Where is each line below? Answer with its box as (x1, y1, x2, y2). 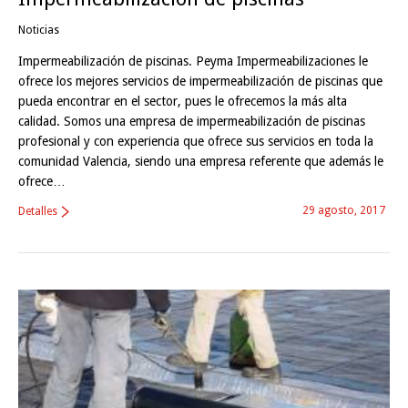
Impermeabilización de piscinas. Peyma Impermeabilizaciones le (18, 53, 368, 68)
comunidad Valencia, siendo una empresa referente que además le (18, 153, 383, 168)
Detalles (18, 204, 57, 218)
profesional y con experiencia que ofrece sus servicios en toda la (18, 133, 373, 148)
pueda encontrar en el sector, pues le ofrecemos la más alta (18, 93, 347, 108)
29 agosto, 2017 (302, 203, 385, 217)
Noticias (18, 23, 59, 36)
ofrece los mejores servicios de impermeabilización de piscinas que (18, 73, 382, 88)
